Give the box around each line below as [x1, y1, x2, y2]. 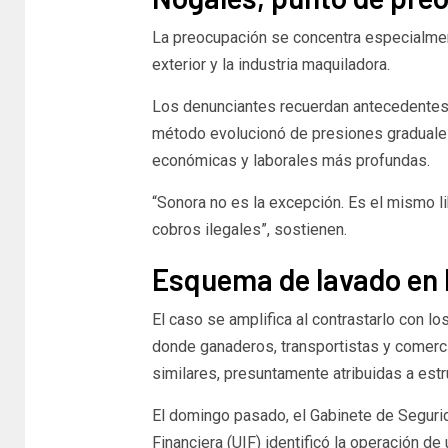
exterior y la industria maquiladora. [151, 54, 390, 74]
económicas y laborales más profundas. [151, 150, 430, 170]
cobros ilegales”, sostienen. [151, 219, 347, 239]
